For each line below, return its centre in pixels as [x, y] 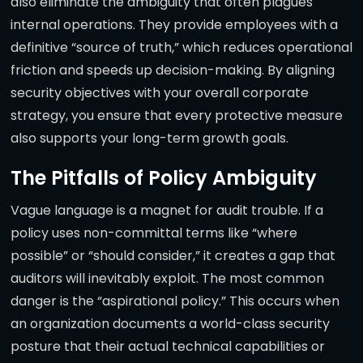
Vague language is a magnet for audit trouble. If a [167, 211]
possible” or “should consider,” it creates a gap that [173, 256]
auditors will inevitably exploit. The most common [167, 279]
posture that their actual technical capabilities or [168, 347]
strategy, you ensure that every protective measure [177, 116]
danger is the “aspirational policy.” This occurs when [175, 301]
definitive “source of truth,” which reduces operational [181, 48]
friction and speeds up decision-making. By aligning [173, 70]
